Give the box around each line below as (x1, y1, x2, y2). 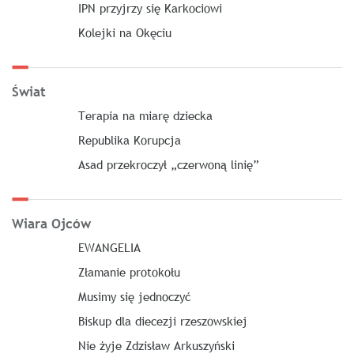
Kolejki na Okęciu (77, 24, 171, 40)
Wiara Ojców (12, 215, 91, 233)
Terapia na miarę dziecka (77, 107, 213, 123)
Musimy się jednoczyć (77, 288, 190, 304)
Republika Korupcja (77, 132, 181, 148)
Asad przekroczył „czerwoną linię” (77, 156, 259, 172)
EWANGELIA (77, 239, 141, 255)
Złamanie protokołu (77, 264, 180, 280)
